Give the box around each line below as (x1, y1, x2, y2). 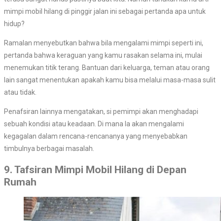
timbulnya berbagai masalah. (4, 145, 94, 153)
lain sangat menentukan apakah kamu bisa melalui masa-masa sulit (4, 76, 216, 84)
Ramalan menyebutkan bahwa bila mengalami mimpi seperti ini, (4, 39, 203, 47)
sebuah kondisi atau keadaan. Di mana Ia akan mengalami (4, 120, 184, 128)
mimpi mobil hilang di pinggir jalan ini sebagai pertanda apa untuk (4, 7, 206, 16)
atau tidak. (4, 88, 37, 97)
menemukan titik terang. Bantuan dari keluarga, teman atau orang (4, 64, 210, 72)
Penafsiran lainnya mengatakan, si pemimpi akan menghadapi (4, 108, 198, 116)
